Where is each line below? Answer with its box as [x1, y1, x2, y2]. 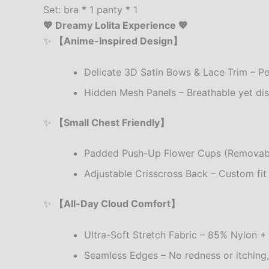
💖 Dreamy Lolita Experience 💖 [43, 19, 188, 32]
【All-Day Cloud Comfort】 [54, 198, 180, 210]
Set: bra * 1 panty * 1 [43, 4, 138, 16]
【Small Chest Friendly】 [54, 116, 169, 128]
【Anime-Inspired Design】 [54, 35, 183, 47]
